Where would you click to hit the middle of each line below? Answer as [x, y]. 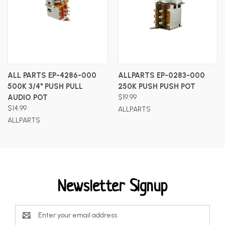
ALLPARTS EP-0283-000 [161, 75]
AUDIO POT [28, 97]
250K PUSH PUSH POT [156, 86]
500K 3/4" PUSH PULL [45, 86]
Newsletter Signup [113, 187]
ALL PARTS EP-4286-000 [52, 75]
